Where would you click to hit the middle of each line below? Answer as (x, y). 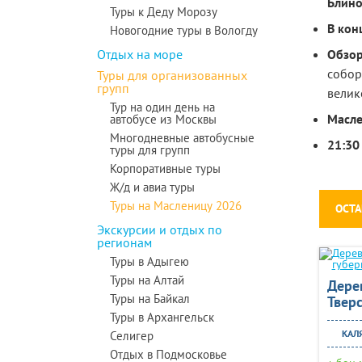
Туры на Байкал (150, 299)
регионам (124, 242)
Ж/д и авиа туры (152, 187)
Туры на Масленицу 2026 (176, 206)
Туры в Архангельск (162, 317)
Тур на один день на (162, 107)
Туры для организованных (172, 75)
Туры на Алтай (147, 280)
